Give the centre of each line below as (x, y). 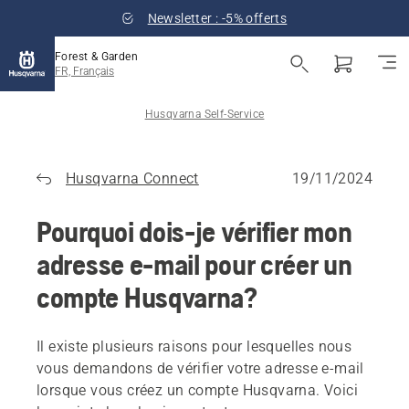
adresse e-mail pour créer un (194, 264)
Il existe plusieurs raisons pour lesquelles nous (194, 346)
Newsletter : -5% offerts (217, 18)
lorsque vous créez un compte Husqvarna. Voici (197, 390)
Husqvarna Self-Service (204, 114)
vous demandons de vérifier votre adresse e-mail (200, 368)
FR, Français (84, 71)
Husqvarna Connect (132, 178)
